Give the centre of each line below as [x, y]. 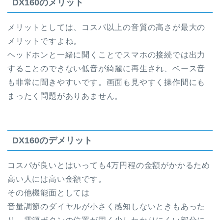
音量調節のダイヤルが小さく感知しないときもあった [107, 206]
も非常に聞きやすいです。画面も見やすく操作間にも [107, 82]
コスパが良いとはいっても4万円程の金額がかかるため [109, 165]
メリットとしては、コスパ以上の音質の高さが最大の [107, 27]
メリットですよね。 [45, 41]
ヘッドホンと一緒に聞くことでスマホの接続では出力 [107, 55]
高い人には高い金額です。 [57, 179]
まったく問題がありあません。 [65, 96]
